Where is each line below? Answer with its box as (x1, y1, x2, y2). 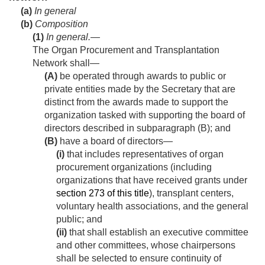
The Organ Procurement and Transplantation (33, 45, 219, 56)
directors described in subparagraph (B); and (44, 123, 231, 134)
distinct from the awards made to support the (44, 97, 228, 108)
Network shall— (33, 58, 99, 69)
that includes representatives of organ (64, 149, 224, 160)
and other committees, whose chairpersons (56, 240, 235, 251)
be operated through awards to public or (57, 71, 226, 82)
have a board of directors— (57, 136, 173, 147)
